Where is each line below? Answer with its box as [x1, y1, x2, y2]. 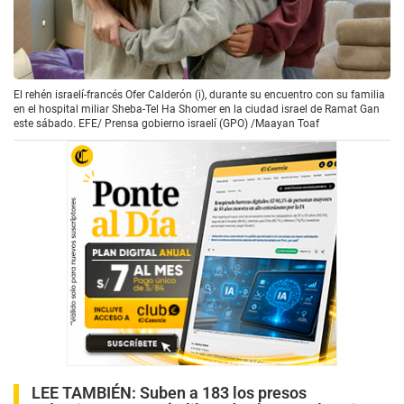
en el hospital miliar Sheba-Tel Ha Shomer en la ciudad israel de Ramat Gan [14, 103, 380, 116]
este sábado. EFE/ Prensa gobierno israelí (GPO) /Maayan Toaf [14, 117, 319, 131]
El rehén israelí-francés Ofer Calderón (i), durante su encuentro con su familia [14, 88, 385, 102]
